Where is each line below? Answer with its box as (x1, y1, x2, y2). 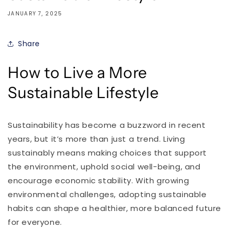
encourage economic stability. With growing (8, 175, 189, 186)
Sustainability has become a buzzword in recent (8, 120, 206, 130)
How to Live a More (8, 63, 147, 82)
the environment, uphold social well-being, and (8, 161, 201, 172)
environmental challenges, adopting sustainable (8, 189, 207, 200)
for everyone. (8, 217, 62, 227)
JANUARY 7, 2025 (8, 10, 63, 17)
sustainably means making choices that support (8, 147, 207, 158)
